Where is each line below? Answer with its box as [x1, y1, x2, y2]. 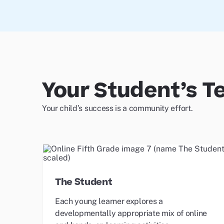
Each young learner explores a [55, 196, 163, 206]
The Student [55, 175, 112, 189]
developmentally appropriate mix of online [55, 208, 207, 218]
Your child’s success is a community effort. [42, 103, 193, 113]
